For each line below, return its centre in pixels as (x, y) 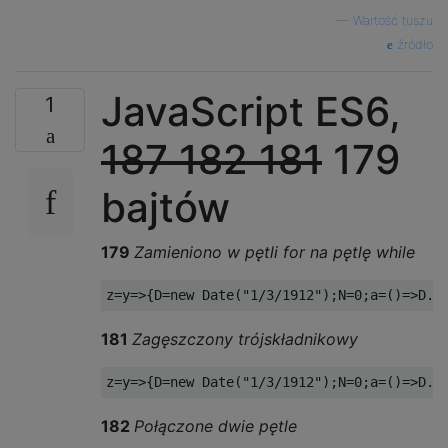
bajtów (165, 207)
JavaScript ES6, (251, 111)
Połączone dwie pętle (215, 426)
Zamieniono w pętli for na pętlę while (274, 252)
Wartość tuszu (393, 20)
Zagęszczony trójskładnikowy (245, 339)
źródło (413, 44)
